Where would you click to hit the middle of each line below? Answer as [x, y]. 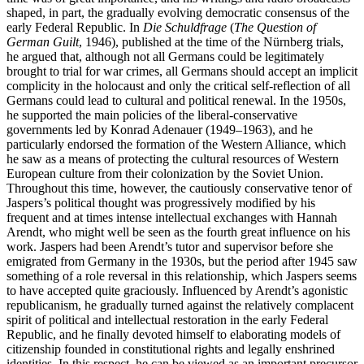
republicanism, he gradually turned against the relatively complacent [180, 305]
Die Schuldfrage [185, 28]
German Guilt [43, 42]
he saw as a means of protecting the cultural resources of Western [173, 159]
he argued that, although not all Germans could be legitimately [165, 57]
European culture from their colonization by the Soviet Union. [165, 174]
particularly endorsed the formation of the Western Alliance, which [176, 145]
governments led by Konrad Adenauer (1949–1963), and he [160, 130]
